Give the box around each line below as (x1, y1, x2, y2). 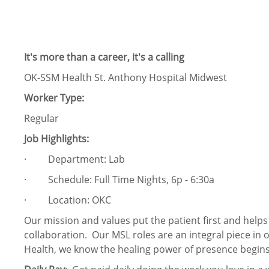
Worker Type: (24, 91, 84, 105)
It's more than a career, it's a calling (24, 50, 184, 64)
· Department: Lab (24, 153, 125, 166)
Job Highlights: (24, 132, 89, 146)
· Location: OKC (24, 193, 111, 207)
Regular (24, 112, 59, 125)
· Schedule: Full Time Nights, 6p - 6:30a (24, 173, 214, 187)
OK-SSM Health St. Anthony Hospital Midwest (24, 71, 227, 85)
